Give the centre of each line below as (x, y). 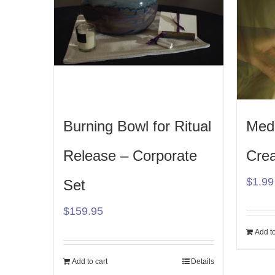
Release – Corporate (130, 155)
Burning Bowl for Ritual (137, 126)
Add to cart (90, 261)
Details (202, 261)
